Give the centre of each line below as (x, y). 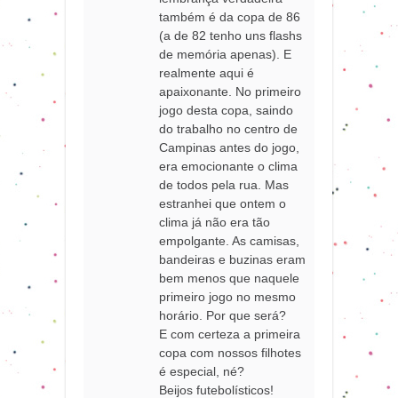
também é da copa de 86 (230, 16)
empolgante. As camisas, (230, 240)
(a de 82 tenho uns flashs (231, 35)
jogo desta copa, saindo (227, 110)
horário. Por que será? (223, 315)
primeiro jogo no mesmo (228, 296)
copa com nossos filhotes (231, 352)
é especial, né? (202, 371)
